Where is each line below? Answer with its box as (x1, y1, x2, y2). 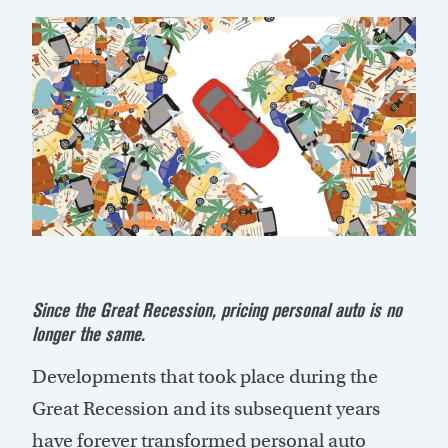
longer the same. (32, 322, 145, 347)
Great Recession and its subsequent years (32, 397, 380, 421)
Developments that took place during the (32, 365, 378, 389)
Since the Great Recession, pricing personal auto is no (32, 298, 402, 323)
